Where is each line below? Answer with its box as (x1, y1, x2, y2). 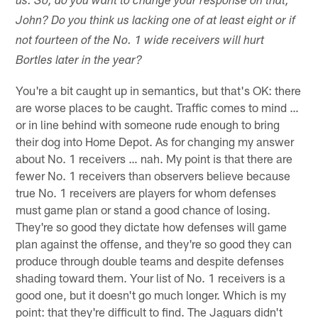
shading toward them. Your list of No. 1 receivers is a (16, 270, 286, 285)
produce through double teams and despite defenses (16, 253, 285, 268)
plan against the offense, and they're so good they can (16, 236, 292, 251)
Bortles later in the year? (16, 55, 143, 67)
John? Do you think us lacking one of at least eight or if (16, 15, 296, 28)
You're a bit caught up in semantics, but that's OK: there (16, 82, 302, 97)
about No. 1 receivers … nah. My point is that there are (16, 150, 293, 165)
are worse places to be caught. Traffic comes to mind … (16, 99, 300, 114)
